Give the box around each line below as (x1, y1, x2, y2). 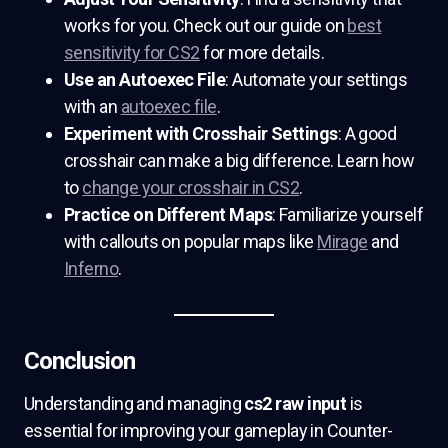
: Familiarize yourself (271, 204, 424, 225)
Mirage (317, 231, 368, 252)
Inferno (64, 258, 119, 279)
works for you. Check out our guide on (64, 15, 348, 36)
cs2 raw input (244, 393, 347, 414)
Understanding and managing (24, 393, 245, 414)
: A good (337, 123, 397, 144)
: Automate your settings (225, 69, 408, 90)
